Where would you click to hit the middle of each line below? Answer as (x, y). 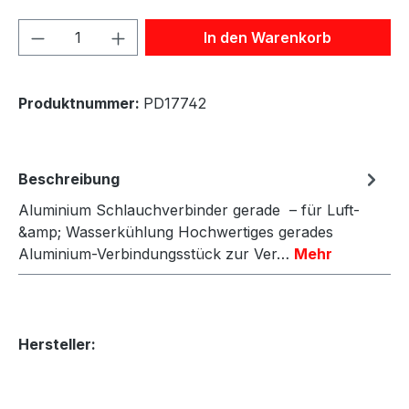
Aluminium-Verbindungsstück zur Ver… (156, 253)
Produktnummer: (81, 103)
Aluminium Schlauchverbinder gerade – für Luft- (189, 210)
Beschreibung (69, 178)
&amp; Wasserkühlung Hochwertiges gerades (176, 231)
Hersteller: (57, 344)
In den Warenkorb (268, 37)
